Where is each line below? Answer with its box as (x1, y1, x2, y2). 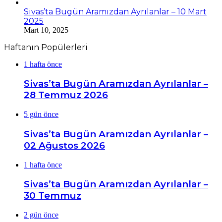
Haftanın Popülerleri (4, 42, 88, 52)
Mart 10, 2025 (24, 25, 68, 34)
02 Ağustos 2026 (24, 139, 105, 151)
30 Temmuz (24, 190, 81, 202)
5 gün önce (24, 110, 58, 119)
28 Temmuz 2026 (24, 89, 108, 101)
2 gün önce (24, 211, 58, 220)
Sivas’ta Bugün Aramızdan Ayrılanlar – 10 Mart (24, 6, 207, 16)
